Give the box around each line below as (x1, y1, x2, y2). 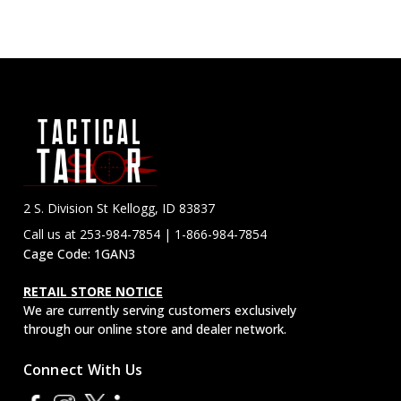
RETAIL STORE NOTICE (22, 282, 163, 300)
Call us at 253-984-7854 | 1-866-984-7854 (22, 225, 267, 243)
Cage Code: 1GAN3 (22, 244, 135, 262)
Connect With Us (22, 360, 143, 380)
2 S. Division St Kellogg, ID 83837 (22, 199, 215, 217)
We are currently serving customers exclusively (22, 301, 296, 319)
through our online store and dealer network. (22, 320, 286, 337)
